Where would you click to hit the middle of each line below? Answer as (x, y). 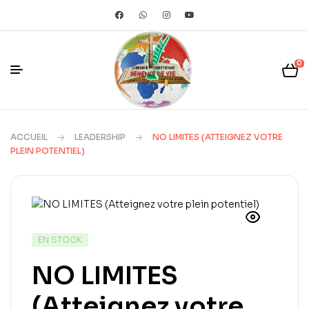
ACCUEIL (29, 137)
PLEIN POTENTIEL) (48, 151)
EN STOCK (60, 240)
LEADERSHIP (100, 137)
